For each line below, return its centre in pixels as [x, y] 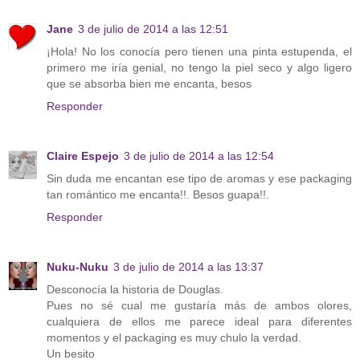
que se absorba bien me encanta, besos [149, 83]
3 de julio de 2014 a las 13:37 [188, 266]
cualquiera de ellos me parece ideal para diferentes [199, 321]
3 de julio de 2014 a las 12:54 [199, 155]
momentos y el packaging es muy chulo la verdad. [174, 337]
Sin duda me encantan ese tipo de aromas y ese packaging [199, 178]
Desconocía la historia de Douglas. [135, 289]
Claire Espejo [83, 155]
